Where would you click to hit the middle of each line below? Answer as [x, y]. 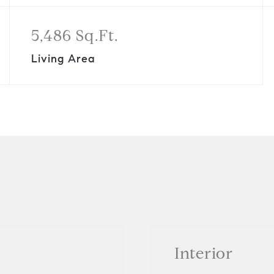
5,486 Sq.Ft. [74, 35]
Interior [204, 253]
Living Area [63, 59]
